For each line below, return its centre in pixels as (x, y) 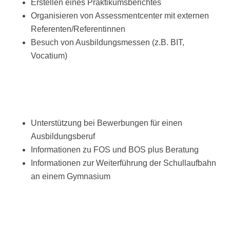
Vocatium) (49, 56)
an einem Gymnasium (71, 176)
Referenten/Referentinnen (78, 29)
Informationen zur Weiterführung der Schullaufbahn (123, 163)
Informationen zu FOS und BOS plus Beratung (115, 149)
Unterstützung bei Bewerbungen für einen (107, 123)
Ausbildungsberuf (63, 136)
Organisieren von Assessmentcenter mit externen (120, 16)
